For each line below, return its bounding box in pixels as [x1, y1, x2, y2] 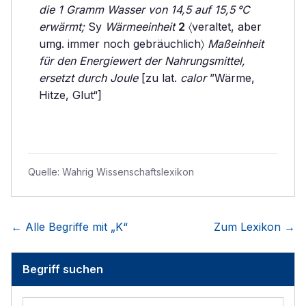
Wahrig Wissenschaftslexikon [62, 166, 194, 178]
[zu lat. [138, 71, 180, 85]
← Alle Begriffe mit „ [11, 220, 115, 234]
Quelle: [28, 166, 62, 178]
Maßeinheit [208, 37, 264, 51]
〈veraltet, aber [185, 20, 262, 33]
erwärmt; [39, 20, 85, 33]
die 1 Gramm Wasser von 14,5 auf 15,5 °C [39, 3, 250, 16]
